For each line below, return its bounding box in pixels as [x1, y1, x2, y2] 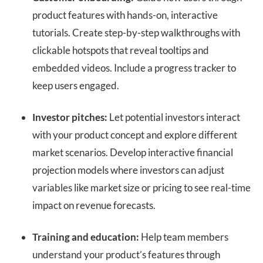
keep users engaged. [32, 79, 119, 92]
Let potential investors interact [107, 111, 240, 124]
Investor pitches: [32, 111, 107, 124]
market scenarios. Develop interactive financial [32, 146, 233, 159]
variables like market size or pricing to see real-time [32, 181, 251, 194]
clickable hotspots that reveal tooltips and [32, 44, 209, 57]
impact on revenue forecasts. [32, 199, 156, 212]
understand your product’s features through [32, 248, 220, 261]
